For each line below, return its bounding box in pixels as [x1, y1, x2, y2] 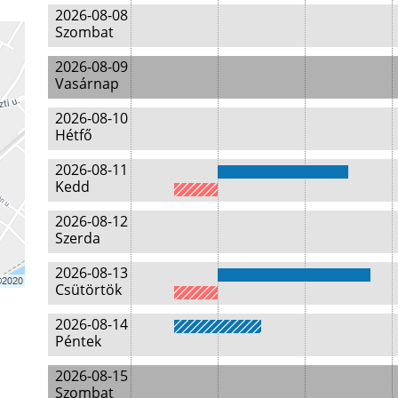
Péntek [55, 330, 101, 351]
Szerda [55, 227, 100, 248]
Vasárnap [55, 73, 119, 93]
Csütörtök [55, 279, 122, 299]
